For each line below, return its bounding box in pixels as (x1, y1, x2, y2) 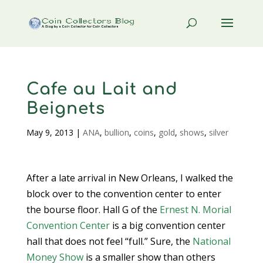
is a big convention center (109, 219, 225, 232)
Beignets (26, 99, 105, 118)
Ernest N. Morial (159, 203, 231, 216)
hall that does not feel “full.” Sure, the (26, 235, 193, 248)
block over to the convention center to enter (26, 187, 221, 200)
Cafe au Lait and (26, 80, 178, 99)
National (192, 235, 231, 248)
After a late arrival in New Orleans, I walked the (26, 171, 233, 184)
